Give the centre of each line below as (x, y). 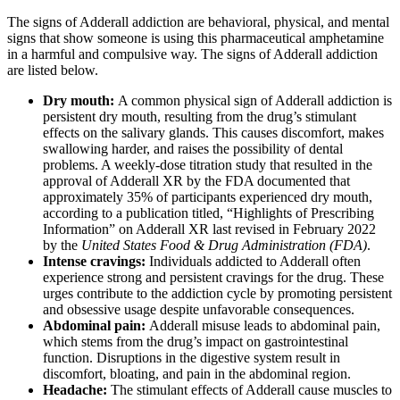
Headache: (77, 390)
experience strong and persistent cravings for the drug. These (213, 278)
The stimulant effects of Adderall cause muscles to (251, 390)
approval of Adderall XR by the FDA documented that (196, 181)
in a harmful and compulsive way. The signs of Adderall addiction (192, 54)
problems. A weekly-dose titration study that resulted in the (208, 165)
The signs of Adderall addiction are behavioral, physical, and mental (198, 22)
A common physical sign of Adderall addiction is (255, 101)
